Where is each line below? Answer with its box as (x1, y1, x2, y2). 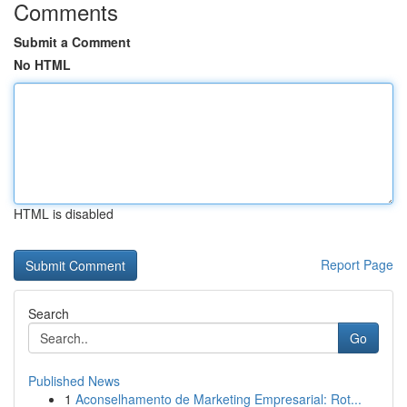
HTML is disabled (14, 204, 114, 223)
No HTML (14, 55, 71, 74)
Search (28, 304, 69, 323)
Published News (28, 372, 120, 390)
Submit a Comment (14, 33, 131, 51)
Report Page (321, 255, 393, 273)
